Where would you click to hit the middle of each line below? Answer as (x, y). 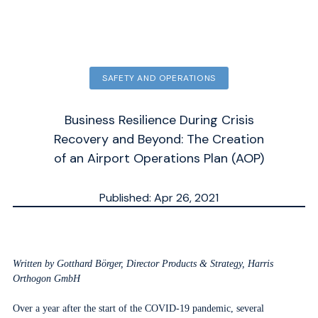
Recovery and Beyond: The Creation (159, 139)
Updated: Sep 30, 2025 (159, 215)
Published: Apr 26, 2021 (159, 198)
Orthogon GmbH (46, 279)
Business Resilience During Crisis (159, 120)
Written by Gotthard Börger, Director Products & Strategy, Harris (143, 264)
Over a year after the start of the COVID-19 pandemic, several (138, 308)
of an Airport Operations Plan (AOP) (159, 158)
